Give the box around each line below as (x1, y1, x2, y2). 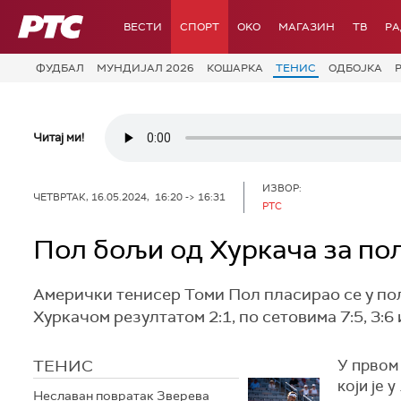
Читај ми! (33, 129, 84, 145)
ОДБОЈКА (328, 61, 382, 75)
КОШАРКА (207, 61, 263, 75)
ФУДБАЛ (36, 61, 84, 75)
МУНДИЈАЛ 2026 (97, 61, 194, 75)
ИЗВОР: (262, 182, 302, 194)
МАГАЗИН (278, 20, 335, 34)
